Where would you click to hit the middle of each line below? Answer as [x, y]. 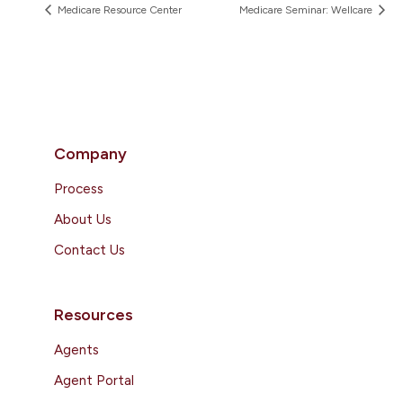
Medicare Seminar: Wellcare [307, 10]
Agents [76, 350]
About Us [83, 219]
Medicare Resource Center [118, 10]
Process [79, 189]
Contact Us [90, 250]
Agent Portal [94, 381]
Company [90, 153]
